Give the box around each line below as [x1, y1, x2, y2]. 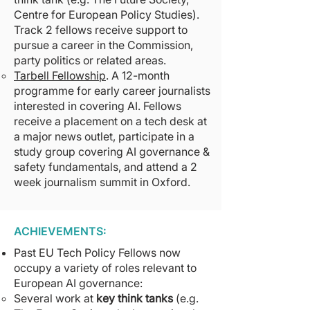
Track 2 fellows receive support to [14, 23, 188, 37]
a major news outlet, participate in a [14, 129, 194, 143]
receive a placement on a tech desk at [14, 114, 207, 128]
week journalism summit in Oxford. [14, 175, 190, 189]
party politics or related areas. [14, 53, 166, 67]
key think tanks [93, 291, 173, 305]
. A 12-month [106, 69, 170, 82]
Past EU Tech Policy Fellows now [14, 246, 181, 259]
